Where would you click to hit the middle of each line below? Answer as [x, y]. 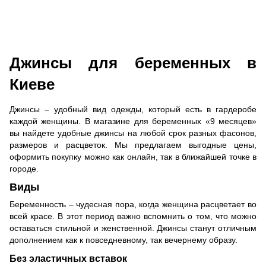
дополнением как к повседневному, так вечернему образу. [123, 240]
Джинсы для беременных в [133, 63]
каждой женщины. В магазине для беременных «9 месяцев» [133, 121]
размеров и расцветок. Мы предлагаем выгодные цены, [133, 145]
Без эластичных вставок [68, 259]
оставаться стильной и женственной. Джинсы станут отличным [133, 228]
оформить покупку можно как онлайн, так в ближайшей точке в [133, 156]
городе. [24, 168]
